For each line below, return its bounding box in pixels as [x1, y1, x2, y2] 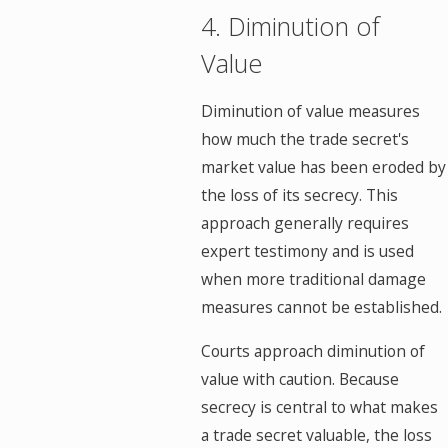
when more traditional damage [201, 268, 427, 291]
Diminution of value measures [201, 100, 421, 123]
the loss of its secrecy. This [201, 184, 399, 207]
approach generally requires [201, 212, 410, 235]
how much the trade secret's [201, 128, 410, 151]
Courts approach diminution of [201, 339, 426, 362]
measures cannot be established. [201, 296, 443, 319]
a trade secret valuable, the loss [201, 423, 433, 446]
